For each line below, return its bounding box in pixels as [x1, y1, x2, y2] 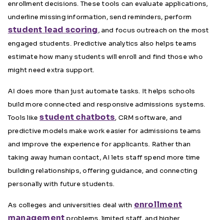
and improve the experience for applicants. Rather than [8, 140, 191, 148]
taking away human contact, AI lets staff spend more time [8, 153, 200, 162]
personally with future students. [8, 180, 115, 188]
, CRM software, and [115, 113, 182, 122]
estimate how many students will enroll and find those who [8, 53, 203, 61]
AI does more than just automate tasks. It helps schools [8, 87, 195, 95]
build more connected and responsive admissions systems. [8, 100, 206, 109]
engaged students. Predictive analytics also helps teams [8, 39, 197, 48]
